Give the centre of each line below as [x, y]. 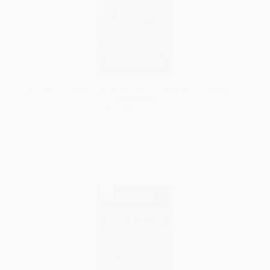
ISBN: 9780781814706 [135, 111]
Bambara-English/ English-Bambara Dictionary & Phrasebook [135, 89]
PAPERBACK [135, 100]
